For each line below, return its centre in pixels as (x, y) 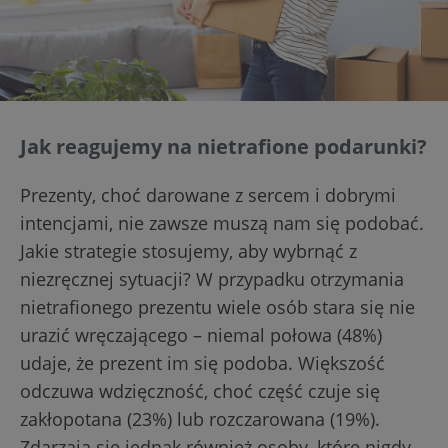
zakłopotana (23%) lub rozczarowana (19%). (200, 419)
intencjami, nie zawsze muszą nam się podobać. (222, 223)
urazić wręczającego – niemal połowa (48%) (201, 335)
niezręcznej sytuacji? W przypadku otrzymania (212, 279)
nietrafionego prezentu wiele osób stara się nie (217, 307)
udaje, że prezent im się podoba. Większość (202, 363)
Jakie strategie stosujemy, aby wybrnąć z (188, 251)
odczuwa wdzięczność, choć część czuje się (200, 391)
